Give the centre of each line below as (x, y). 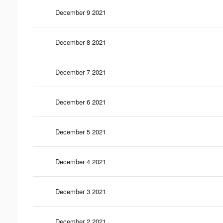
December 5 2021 (81, 131)
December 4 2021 (81, 161)
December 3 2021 (81, 191)
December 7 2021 (81, 72)
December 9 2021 (81, 12)
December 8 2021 (81, 42)
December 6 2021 (81, 102)
